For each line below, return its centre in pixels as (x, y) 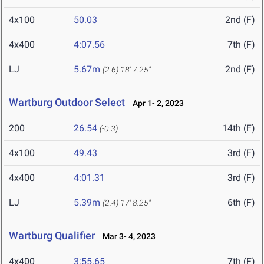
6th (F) (241, 203)
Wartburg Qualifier (52, 236)
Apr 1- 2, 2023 (156, 103)
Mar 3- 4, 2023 (126, 237)
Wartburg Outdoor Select (67, 103)
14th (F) (239, 128)
